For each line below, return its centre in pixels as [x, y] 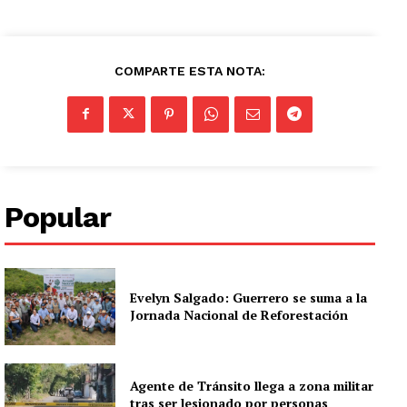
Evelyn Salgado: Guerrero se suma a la [249, 298]
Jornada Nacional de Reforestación [239, 315]
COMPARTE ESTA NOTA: [190, 70]
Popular [58, 217]
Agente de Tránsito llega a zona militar [252, 385]
